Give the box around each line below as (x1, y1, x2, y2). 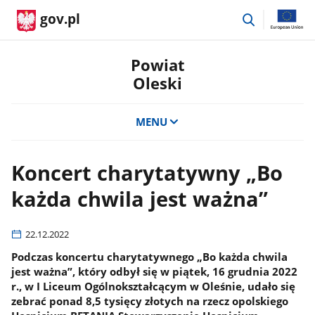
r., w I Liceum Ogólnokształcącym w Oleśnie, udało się (11, 279, 295, 294)
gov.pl (40, 10, 80, 28)
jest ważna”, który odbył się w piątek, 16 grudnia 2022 (11, 264, 297, 279)
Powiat (130, 55, 185, 75)
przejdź (257, 9, 292, 24)
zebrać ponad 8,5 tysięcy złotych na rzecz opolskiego (11, 294, 288, 309)
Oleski (133, 73, 182, 94)
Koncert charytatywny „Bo (11, 159, 283, 187)
